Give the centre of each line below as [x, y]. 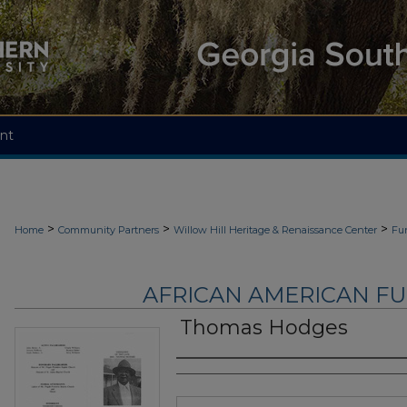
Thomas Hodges [264, 328]
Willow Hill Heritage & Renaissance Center [275, 230]
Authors [212, 377]
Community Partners [109, 230]
